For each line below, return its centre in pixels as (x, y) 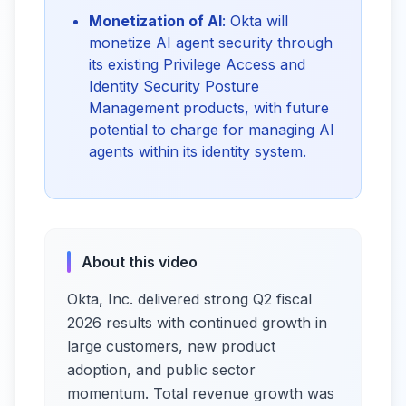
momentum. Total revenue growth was (201, 393)
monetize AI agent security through (211, 43)
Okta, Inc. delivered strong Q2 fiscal (189, 299)
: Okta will (255, 21)
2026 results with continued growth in (197, 323)
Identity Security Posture (174, 86)
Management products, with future (209, 108)
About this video (140, 262)
